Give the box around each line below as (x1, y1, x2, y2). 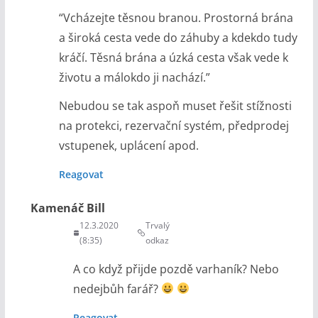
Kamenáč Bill (30, 199, 105, 216)
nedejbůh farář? (72, 280, 161, 297)
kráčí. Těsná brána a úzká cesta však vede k (58, 49, 288, 65)
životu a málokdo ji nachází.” (58, 69, 210, 85)
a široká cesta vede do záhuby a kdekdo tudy (58, 29, 297, 45)
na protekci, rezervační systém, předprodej (58, 117, 289, 133)
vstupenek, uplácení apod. (58, 137, 199, 153)
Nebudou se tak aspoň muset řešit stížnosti (58, 97, 292, 114)
